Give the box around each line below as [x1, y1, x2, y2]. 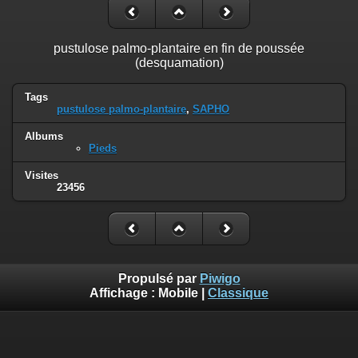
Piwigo [199, 272, 241, 286]
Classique [208, 286, 268, 300]
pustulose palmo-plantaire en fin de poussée [54, 42, 304, 56]
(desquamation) [134, 56, 224, 70]
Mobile [158, 286, 198, 300]
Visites [25, 169, 58, 181]
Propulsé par [117, 272, 200, 286]
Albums [25, 129, 63, 142]
